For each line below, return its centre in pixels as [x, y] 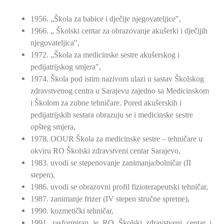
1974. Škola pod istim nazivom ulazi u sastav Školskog [117, 78]
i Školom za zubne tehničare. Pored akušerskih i [106, 102]
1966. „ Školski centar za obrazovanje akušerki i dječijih [119, 30]
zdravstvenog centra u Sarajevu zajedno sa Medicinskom [120, 90]
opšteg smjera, [53, 126]
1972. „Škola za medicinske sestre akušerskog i [105, 54]
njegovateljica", [55, 42]
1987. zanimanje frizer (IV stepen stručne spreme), [110, 198]
